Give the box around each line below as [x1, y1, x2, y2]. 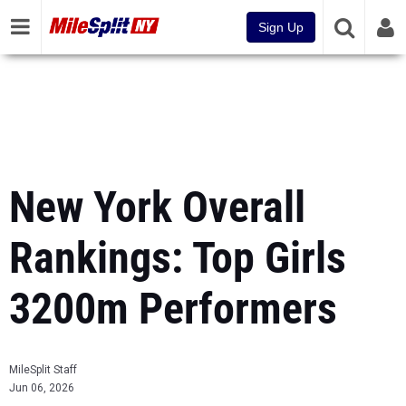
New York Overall [9, 181, 305, 233]
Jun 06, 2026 [9, 382, 74, 394]
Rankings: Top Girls [9, 232, 346, 284]
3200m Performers [9, 283, 337, 334]
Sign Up [258, 20, 304, 34]
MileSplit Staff [9, 363, 77, 376]
